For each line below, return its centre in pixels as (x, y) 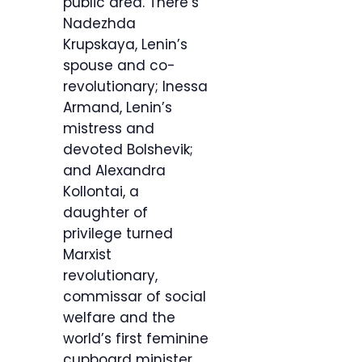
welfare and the (119, 318)
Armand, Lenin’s (118, 108)
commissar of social (135, 297)
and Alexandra (114, 171)
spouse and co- (119, 66)
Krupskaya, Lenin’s (125, 45)
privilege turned (118, 234)
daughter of (105, 213)
